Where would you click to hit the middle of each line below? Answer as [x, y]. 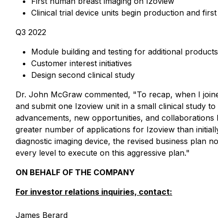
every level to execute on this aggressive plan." [103, 153]
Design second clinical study [83, 75]
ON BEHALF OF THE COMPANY [75, 172]
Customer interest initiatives [82, 63]
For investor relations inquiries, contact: [94, 192]
